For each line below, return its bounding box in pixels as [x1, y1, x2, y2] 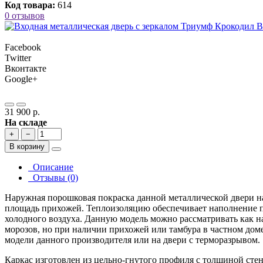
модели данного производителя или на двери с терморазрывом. [5, 235, 260, 245]
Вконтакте [5, 63, 46, 74]
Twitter [5, 53, 31, 63]
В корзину [9, 142, 45, 151]
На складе [5, 117, 47, 128]
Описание [28, 162, 73, 173]
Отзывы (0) [28, 173, 78, 183]
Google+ [5, 74, 38, 85]
